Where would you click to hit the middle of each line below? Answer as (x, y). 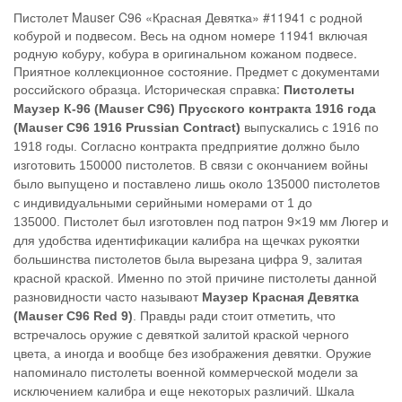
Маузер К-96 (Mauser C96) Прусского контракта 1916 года (195, 108)
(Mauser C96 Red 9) (73, 315)
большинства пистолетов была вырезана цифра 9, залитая (188, 259)
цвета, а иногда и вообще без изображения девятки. (170, 353)
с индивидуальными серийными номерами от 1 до (163, 202)
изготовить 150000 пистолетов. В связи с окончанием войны (191, 165)
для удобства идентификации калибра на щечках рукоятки (187, 240)
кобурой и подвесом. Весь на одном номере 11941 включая (191, 35)
